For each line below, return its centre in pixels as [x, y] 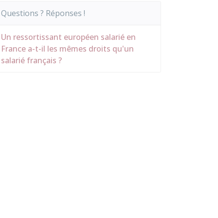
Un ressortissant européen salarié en [68, 37]
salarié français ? [31, 60]
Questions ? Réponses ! [43, 13]
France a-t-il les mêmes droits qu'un [67, 49]
